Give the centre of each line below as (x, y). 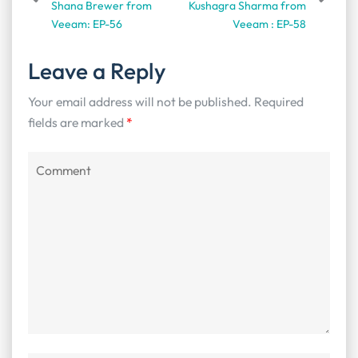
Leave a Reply (97, 71)
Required (279, 102)
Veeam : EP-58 (269, 24)
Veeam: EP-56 (87, 24)
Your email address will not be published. (140, 102)
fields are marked (77, 123)
